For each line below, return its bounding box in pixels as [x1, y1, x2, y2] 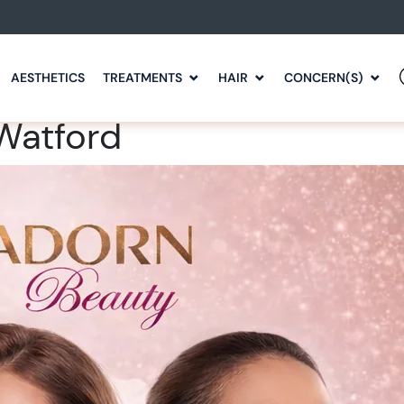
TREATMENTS [103, 69, 182, 86]
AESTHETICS [11, 69, 85, 86]
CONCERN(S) [284, 69, 363, 86]
